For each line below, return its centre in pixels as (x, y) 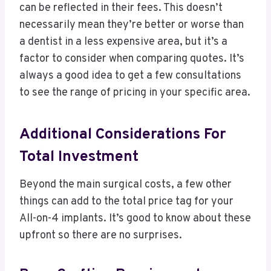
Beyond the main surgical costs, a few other (126, 184)
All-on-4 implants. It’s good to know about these (135, 218)
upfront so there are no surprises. (101, 235)
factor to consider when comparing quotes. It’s (132, 59)
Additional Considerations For (122, 135)
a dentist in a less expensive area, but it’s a (123, 42)
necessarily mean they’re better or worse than (132, 25)
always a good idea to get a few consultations (130, 76)
